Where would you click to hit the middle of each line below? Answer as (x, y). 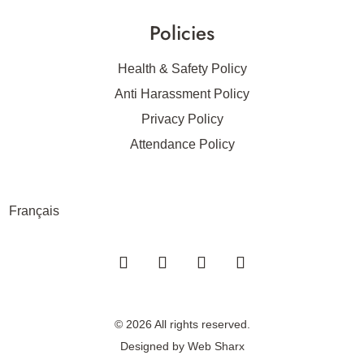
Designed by (154, 346)
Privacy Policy (182, 119)
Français (35, 211)
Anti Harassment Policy (182, 94)
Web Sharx (216, 346)
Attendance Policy (182, 144)
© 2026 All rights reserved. (182, 324)
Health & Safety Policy (182, 69)
